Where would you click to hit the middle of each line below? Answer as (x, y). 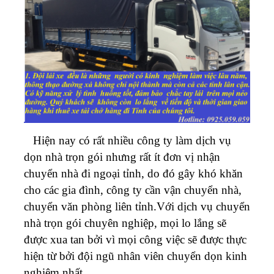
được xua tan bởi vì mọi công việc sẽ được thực (135, 239)
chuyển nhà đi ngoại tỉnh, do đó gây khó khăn (133, 173)
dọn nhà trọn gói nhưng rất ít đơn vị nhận (122, 157)
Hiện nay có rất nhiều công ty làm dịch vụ (128, 140)
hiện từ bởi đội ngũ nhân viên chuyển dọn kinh (135, 256)
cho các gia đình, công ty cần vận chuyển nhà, (133, 190)
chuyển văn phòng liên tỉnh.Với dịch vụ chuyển (137, 206)
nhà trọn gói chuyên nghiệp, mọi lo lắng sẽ (125, 223)
